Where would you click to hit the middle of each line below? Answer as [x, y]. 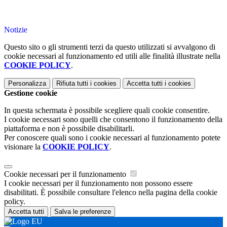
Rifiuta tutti [72, 84]
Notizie [16, 30]
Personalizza [27, 84]
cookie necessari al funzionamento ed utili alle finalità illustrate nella [112, 56]
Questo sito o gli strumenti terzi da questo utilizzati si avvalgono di [110, 47]
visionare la [23, 147]
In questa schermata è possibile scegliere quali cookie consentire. [107, 110]
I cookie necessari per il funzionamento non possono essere [98, 183]
